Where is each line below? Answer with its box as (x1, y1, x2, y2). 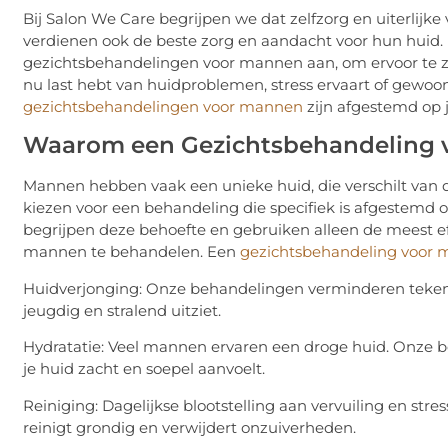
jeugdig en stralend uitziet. (23, 300, 221, 320)
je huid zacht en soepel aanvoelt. (23, 359, 265, 379)
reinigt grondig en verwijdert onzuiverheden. (23, 417, 356, 437)
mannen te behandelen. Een (23, 242, 240, 262)
